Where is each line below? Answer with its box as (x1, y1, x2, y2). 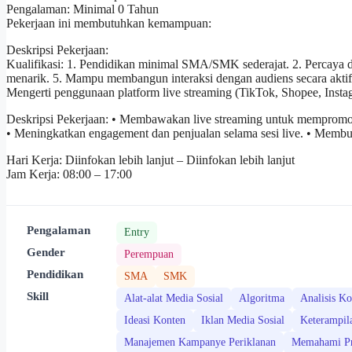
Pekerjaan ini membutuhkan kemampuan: (6, 16, 211, 31)
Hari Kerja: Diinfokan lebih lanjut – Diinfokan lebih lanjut (6, 153, 295, 167)
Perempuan (124, 248, 174, 261)
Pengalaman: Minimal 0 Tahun (6, 2, 159, 16)
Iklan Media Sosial (201, 314, 284, 327)
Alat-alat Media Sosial (124, 292, 223, 305)
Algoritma (239, 292, 284, 305)
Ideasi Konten (124, 314, 185, 327)
